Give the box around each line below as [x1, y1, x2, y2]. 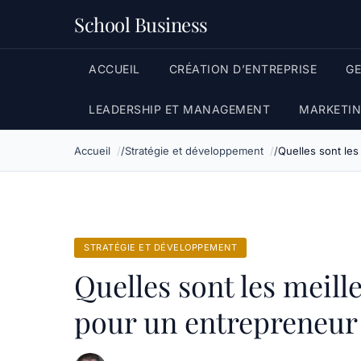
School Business [74, 11, 208, 37]
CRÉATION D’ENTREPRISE [168, 62, 317, 76]
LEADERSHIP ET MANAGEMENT [89, 102, 270, 116]
